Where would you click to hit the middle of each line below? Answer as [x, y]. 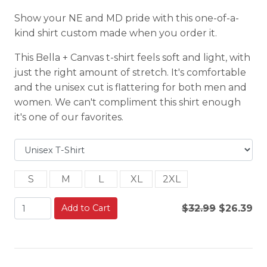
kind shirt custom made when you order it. [116, 33]
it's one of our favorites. [69, 117]
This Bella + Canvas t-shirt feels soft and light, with [132, 58]
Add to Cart [86, 208]
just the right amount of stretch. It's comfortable [130, 72]
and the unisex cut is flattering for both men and [131, 87]
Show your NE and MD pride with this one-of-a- [127, 18]
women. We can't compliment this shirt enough [128, 102]
